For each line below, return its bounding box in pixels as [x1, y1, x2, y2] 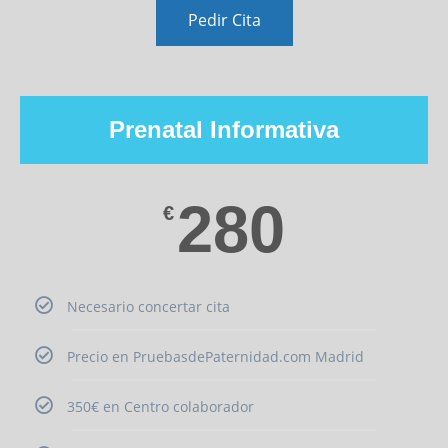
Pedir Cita [187, 8, 261, 31]
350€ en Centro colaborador [67, 396, 254, 416]
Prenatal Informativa [109, 115, 339, 143]
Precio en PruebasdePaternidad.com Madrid [67, 346, 364, 366]
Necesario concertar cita [67, 296, 230, 316]
